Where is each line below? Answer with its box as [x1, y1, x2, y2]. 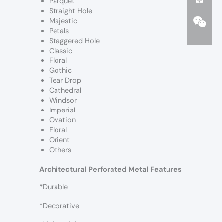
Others [49, 145, 71, 155]
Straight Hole [49, 6, 92, 16]
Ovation [49, 115, 76, 125]
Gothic [49, 66, 72, 76]
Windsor [49, 96, 77, 106]
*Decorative [39, 201, 79, 211]
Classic [49, 46, 72, 56]
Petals [49, 26, 69, 36]
